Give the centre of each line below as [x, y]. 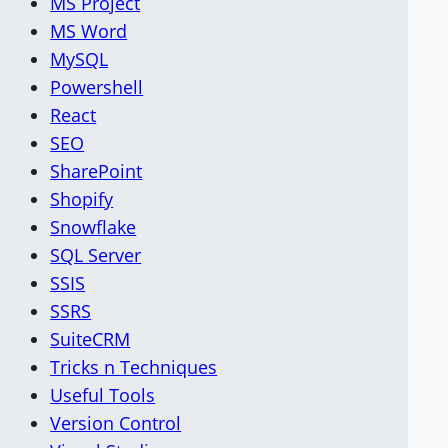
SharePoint [96, 170]
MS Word [89, 30]
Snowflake [93, 226]
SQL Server [96, 254]
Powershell [97, 86]
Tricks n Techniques [134, 366]
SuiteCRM [90, 338]
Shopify [82, 198]
